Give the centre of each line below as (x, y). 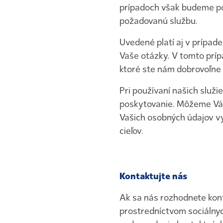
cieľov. (131, 131)
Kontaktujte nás (153, 176)
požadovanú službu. (159, 21)
